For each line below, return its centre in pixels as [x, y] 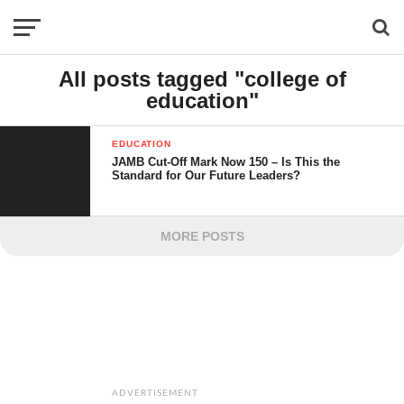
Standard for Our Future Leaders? [207, 175]
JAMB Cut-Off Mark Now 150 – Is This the [226, 162]
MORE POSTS [202, 236]
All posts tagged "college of [202, 79]
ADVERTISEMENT [155, 393]
